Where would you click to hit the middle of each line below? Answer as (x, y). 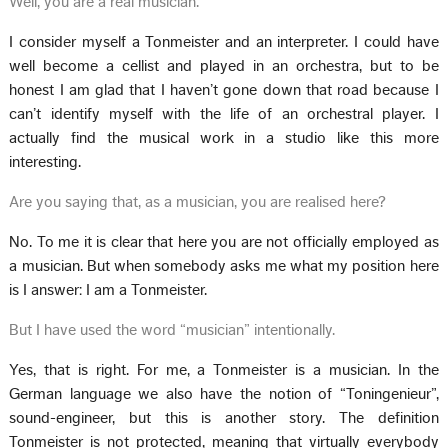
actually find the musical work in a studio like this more (224, 137)
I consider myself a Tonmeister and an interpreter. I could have (224, 41)
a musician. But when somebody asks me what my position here (224, 265)
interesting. (45, 161)
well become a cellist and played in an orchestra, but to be (224, 65)
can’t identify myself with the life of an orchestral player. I (224, 113)
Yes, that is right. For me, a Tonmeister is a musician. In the (224, 369)
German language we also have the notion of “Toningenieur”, (224, 393)
